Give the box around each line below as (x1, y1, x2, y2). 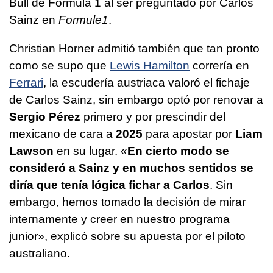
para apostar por (143, 127, 235, 140)
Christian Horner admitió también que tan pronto (9, 41, 260, 55)
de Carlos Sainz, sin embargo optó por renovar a (9, 93, 263, 106)
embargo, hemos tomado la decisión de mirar (9, 195, 246, 208)
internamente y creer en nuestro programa (9, 212, 230, 225)
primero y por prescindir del (80, 110, 225, 123)
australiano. (9, 246, 70, 260)
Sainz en (9, 13, 58, 26)
